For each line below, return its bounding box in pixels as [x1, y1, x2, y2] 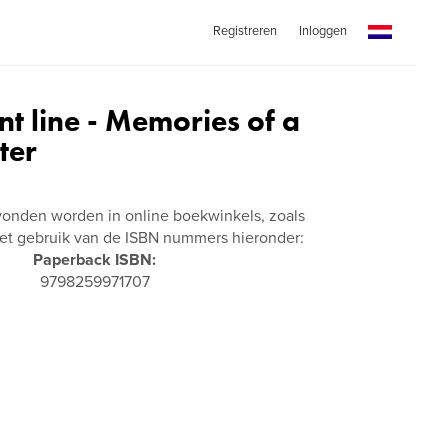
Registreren [212, 23, 277, 39]
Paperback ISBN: [33, 250, 157, 270]
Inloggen [298, 23, 347, 39]
